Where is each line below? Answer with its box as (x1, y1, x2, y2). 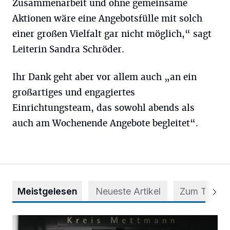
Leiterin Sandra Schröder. (12, 44, 124, 55)
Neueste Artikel (95, 186, 161, 197)
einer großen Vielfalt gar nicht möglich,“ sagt (12, 28, 212, 40)
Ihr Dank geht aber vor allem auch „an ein (12, 71, 197, 83)
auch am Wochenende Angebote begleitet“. (12, 118, 198, 129)
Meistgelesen (17, 186, 77, 197)
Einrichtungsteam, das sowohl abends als (12, 102, 195, 113)
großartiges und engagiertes (12, 87, 135, 98)
